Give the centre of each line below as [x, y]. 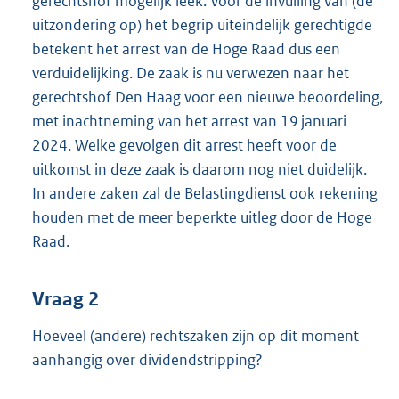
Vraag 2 [65, 300]
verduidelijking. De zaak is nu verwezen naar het [191, 73]
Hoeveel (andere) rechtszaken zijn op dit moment [195, 336]
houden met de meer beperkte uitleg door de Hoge [202, 217]
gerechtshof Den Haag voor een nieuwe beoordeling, [208, 97]
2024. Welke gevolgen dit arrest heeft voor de [184, 145]
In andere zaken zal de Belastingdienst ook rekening [205, 193]
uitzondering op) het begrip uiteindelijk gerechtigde [202, 24]
